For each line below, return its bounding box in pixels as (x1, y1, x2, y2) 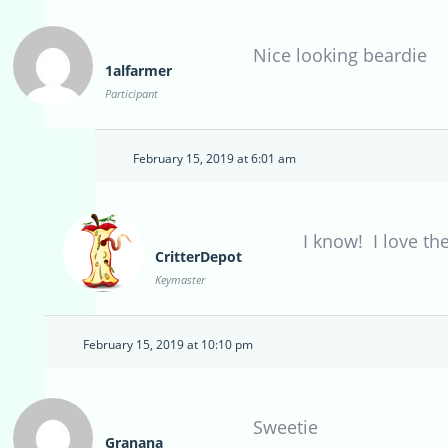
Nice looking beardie (253, 43, 427, 68)
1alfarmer (105, 61, 172, 81)
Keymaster (155, 272, 205, 288)
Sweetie (253, 415, 318, 440)
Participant (105, 86, 158, 102)
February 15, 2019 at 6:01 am (133, 150, 296, 168)
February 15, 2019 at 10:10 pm (83, 336, 253, 354)
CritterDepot (155, 247, 242, 267)
